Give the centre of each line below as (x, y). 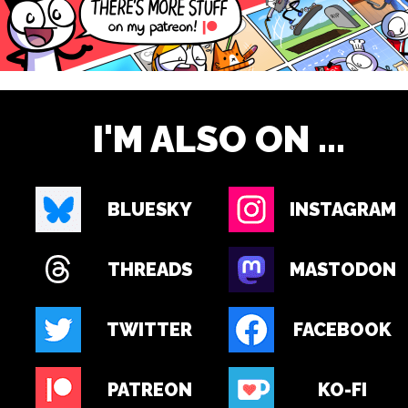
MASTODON (342, 270)
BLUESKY (149, 209)
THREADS (149, 270)
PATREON (149, 390)
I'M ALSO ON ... (219, 139)
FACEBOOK (342, 330)
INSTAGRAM (342, 209)
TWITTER (149, 330)
